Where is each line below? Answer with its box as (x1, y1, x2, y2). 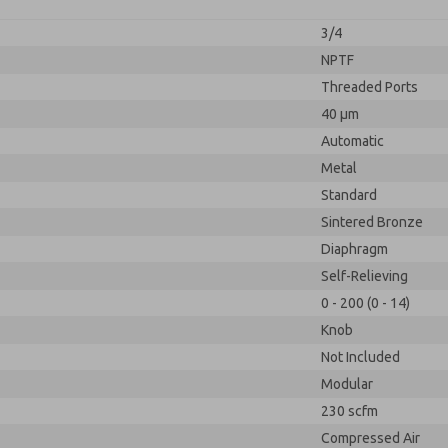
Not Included (321, 349, 400, 365)
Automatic (321, 133, 384, 149)
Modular (321, 376, 373, 392)
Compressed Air (321, 430, 420, 446)
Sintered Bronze (321, 214, 423, 230)
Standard (321, 187, 377, 203)
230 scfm (321, 403, 378, 419)
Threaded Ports (321, 79, 418, 95)
